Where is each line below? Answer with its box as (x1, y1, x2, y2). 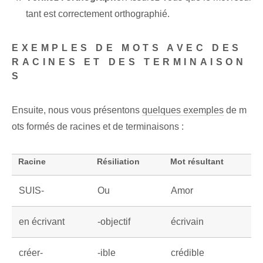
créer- (19, 248, 43, 258)
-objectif (97, 217, 130, 227)
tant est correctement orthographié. (26, 9, 170, 19)
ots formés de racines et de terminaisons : (12, 122, 184, 132)
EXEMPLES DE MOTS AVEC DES (12, 43, 242, 53)
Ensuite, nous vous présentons (12, 105, 142, 116)
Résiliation (96, 157, 140, 167)
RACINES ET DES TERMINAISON (12, 57, 247, 68)
